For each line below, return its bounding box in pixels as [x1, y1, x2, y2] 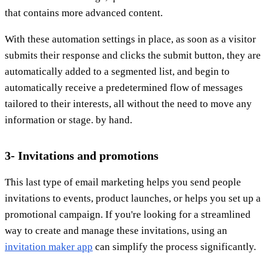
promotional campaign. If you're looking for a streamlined [5, 208, 251, 220]
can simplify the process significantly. [93, 240, 256, 252]
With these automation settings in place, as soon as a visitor [5, 33, 256, 45]
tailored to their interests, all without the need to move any [5, 98, 252, 109]
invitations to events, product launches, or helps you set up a [5, 192, 261, 204]
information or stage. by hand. [5, 114, 132, 126]
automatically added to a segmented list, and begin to [5, 65, 230, 77]
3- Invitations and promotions [5, 148, 159, 162]
